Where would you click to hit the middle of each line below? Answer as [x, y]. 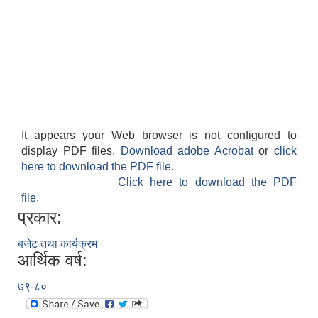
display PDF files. [71, 151]
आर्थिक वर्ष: [53, 261]
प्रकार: [40, 218]
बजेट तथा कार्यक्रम [57, 244]
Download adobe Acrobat [190, 151]
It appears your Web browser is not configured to [159, 136]
